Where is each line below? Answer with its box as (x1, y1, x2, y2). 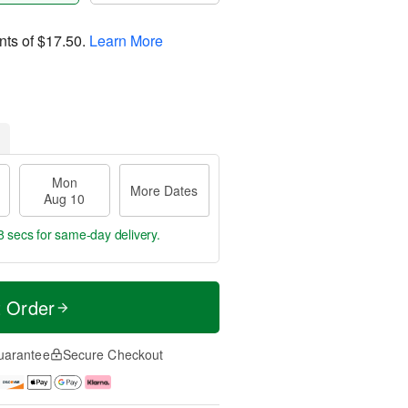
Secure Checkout (62, 345, 164, 363)
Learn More (89, 29, 163, 51)
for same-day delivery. (33, 225, 160, 243)
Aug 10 (44, 189, 86, 208)
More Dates (130, 181, 199, 199)
